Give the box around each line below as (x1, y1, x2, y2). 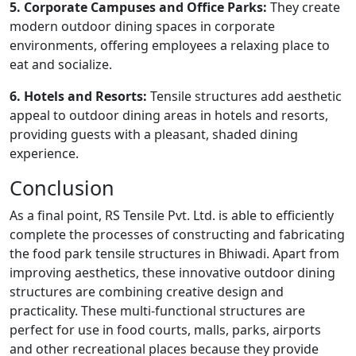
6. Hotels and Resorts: (10, 87, 147, 106)
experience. (10, 145, 79, 163)
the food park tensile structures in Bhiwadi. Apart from (10, 245, 339, 263)
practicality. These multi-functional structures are (10, 302, 305, 320)
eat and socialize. (10, 56, 112, 74)
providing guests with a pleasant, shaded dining (10, 126, 298, 144)
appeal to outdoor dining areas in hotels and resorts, (10, 106, 328, 125)
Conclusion (10, 174, 114, 202)
